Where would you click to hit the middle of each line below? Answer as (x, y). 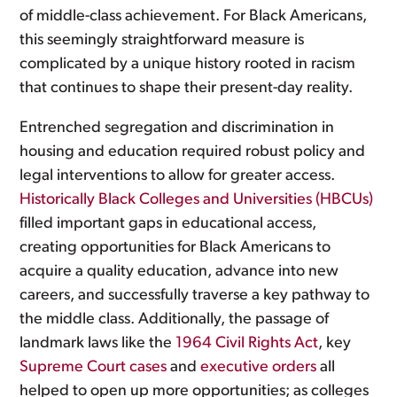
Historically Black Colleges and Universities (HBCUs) (197, 200)
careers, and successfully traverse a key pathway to (195, 296)
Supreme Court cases (93, 367)
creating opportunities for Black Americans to (175, 248)
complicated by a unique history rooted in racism (188, 64)
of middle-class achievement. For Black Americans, (194, 16)
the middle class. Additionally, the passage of (175, 319)
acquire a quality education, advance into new (179, 272)
